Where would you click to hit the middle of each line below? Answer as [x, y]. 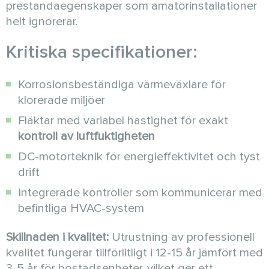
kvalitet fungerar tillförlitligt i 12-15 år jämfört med [134, 252]
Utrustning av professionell [182, 237]
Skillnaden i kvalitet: [57, 237]
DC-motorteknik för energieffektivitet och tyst [139, 156]
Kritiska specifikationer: [102, 52]
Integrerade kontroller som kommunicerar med [140, 192]
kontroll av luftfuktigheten [86, 136]
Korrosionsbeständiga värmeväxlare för [122, 84]
